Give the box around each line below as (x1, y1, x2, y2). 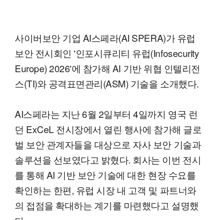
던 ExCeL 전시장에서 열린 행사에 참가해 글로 (15, 122, 202, 136)
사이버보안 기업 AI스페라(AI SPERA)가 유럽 (15, 31, 195, 45)
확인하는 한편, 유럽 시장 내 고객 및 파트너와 (15, 183, 196, 197)
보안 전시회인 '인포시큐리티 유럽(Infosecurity (15, 46, 199, 60)
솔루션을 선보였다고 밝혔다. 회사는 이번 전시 (15, 153, 201, 166)
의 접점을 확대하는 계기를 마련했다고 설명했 (15, 198, 199, 212)
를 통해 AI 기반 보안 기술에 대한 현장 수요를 (15, 168, 196, 182)
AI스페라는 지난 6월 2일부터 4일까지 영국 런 (15, 107, 198, 121)
